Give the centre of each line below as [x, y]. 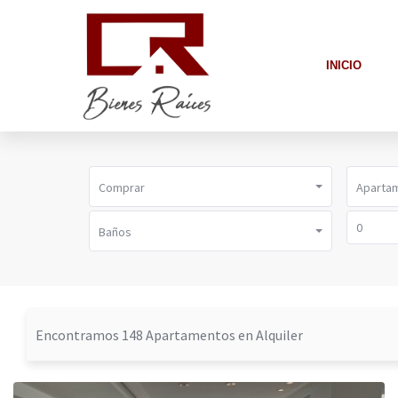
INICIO [344, 65]
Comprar [122, 187]
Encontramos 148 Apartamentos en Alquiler [169, 335]
